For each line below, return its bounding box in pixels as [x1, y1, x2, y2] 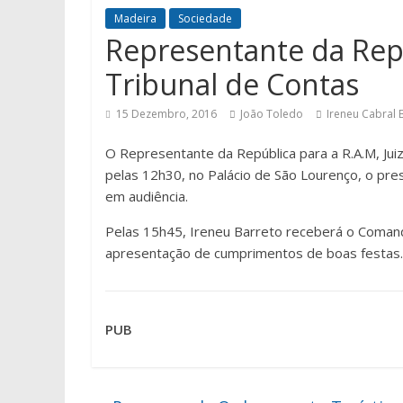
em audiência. [105, 187, 188, 205]
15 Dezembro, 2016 [116, 106, 217, 121]
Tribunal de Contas [105, 65, 359, 103]
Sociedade [178, 11, 232, 26]
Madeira [114, 11, 157, 26]
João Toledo [240, 106, 303, 121]
